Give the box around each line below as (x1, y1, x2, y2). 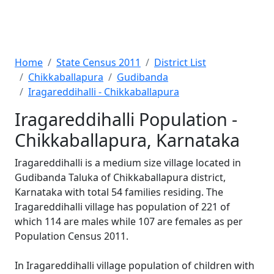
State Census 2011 (56, 56, 141, 69)
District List (154, 56, 206, 69)
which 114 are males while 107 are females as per (15, 215, 243, 228)
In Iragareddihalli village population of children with (15, 259, 254, 272)
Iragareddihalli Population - (15, 107, 237, 131)
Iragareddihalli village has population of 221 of (15, 200, 230, 213)
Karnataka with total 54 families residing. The (15, 185, 223, 199)
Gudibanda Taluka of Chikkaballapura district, (15, 171, 226, 184)
